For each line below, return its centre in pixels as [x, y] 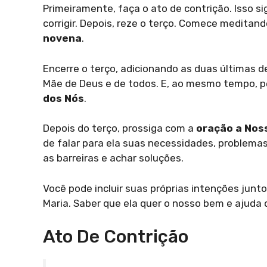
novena [62, 38]
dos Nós [63, 98]
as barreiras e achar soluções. [113, 158]
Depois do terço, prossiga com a [119, 128]
